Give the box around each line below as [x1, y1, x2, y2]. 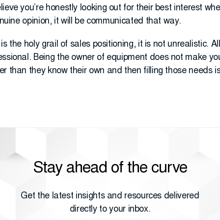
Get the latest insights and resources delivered [21, 192, 199, 201]
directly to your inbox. [69, 205, 151, 214]
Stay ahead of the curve [32, 161, 188, 177]
